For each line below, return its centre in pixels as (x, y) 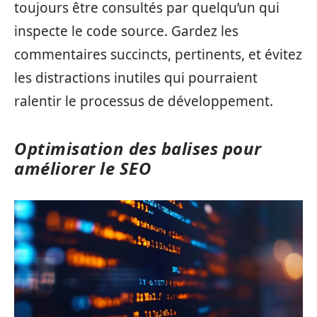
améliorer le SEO (83, 168)
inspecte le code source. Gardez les (126, 31)
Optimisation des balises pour (138, 148)
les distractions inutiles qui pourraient (136, 78)
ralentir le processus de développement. (144, 101)
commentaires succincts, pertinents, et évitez (158, 54)
